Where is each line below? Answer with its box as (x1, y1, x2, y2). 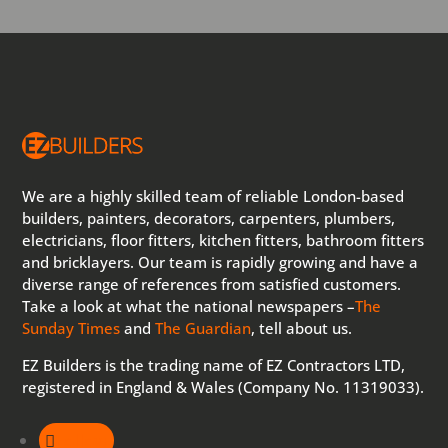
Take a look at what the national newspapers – (22, 296, 356, 317)
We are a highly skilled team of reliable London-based (22, 186, 405, 207)
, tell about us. (251, 318, 353, 339)
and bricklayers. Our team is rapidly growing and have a (22, 252, 419, 273)
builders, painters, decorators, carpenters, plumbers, (22, 208, 396, 229)
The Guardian (155, 318, 252, 339)
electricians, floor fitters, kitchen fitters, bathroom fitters (22, 230, 425, 251)
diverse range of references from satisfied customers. (22, 274, 402, 295)
